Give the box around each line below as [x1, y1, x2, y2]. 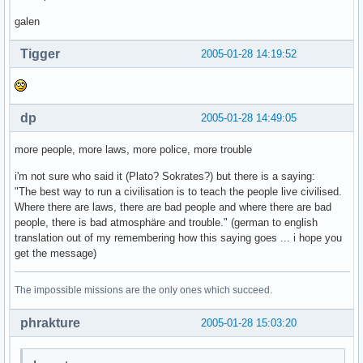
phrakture [20, 315, 80, 330]
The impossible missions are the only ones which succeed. [15, 284, 272, 296]
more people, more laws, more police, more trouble [15, 143, 252, 156]
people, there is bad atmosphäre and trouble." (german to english [15, 216, 318, 228]
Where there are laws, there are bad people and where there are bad [15, 200, 331, 213]
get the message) [15, 246, 96, 259]
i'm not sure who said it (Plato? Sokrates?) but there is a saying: [15, 169, 315, 182]
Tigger [20, 46, 60, 61]
